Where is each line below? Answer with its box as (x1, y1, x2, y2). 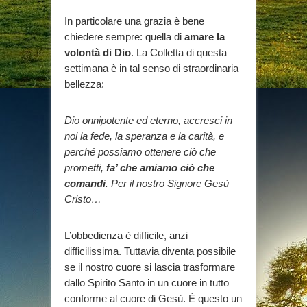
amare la (184, 30, 225, 42)
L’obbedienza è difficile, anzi (64, 229, 188, 241)
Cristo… (64, 193, 101, 205)
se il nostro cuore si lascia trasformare (64, 260, 235, 273)
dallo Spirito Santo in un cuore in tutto (64, 276, 229, 288)
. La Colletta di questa (131, 46, 227, 58)
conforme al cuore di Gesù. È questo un (64, 292, 242, 304)
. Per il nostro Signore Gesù (106, 177, 229, 189)
